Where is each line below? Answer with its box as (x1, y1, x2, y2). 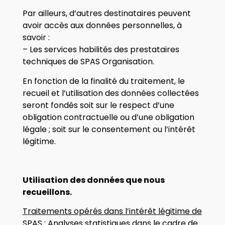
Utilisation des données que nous (22, 174, 165, 186)
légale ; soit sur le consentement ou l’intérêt (22, 123, 195, 135)
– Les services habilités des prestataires (22, 44, 179, 56)
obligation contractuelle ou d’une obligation (22, 111, 194, 123)
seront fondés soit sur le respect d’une (22, 99, 174, 111)
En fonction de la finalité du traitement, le (22, 75, 185, 87)
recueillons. (22, 186, 72, 198)
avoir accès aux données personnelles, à (22, 20, 182, 32)
